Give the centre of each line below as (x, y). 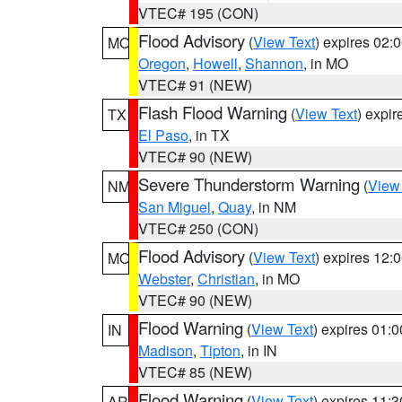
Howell (215, 63)
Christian (226, 279)
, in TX (209, 135)
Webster (164, 279)
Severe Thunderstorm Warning (249, 184)
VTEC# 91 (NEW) (195, 85)
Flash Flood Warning (213, 112)
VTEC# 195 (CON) (198, 13)
